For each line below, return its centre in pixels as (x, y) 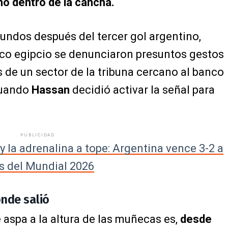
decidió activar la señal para (142, 90)
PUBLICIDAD (38, 135)
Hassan (51, 90)
